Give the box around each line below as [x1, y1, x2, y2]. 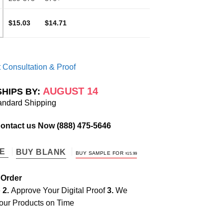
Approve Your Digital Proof [11, 186, 107, 195]
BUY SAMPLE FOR [75, 150, 125, 156]
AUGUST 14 [42, 86, 98, 97]
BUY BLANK [15, 147, 66, 156]
